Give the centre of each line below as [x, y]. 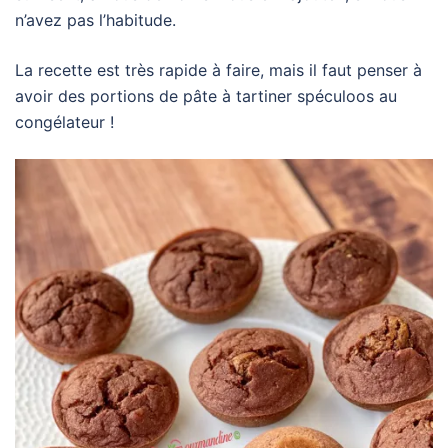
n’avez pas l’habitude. [95, 20]
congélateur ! [64, 122]
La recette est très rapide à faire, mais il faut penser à [218, 70]
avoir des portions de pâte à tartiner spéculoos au [206, 96]
